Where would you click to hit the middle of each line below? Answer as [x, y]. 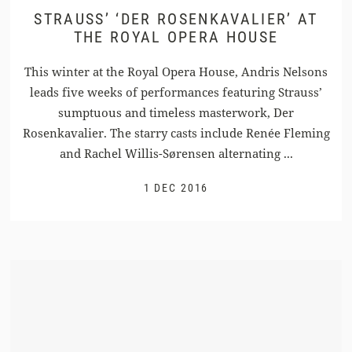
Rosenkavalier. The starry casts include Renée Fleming [176, 133]
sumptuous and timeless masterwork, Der [176, 113]
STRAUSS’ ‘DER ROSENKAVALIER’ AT [176, 19]
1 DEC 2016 [176, 188]
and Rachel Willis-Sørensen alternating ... [176, 154]
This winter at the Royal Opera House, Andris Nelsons [176, 72]
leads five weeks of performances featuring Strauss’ [176, 92]
